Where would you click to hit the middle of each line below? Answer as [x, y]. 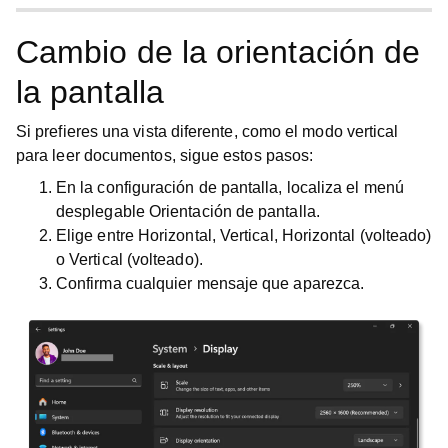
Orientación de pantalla [232, 211]
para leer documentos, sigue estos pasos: [165, 155]
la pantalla [90, 92]
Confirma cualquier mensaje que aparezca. [210, 283]
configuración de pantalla [188, 187]
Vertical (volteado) [134, 259]
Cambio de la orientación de [218, 52]
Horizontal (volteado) [356, 235]
